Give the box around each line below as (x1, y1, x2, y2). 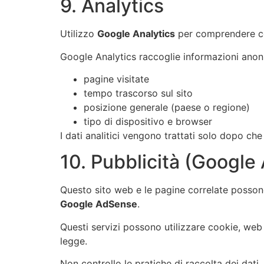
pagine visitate (84, 72, 149, 85)
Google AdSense (60, 198, 137, 210)
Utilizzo (60, 28, 97, 40)
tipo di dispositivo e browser (84, 115, 212, 127)
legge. (60, 235, 87, 247)
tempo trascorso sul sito (84, 87, 193, 99)
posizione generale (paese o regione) (84, 101, 250, 113)
